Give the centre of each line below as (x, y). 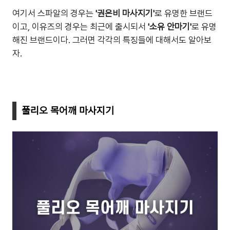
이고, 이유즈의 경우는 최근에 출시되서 (79, 27)
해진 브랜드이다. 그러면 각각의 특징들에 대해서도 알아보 (112, 40)
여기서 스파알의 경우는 (53, 13)
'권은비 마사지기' (124, 13)
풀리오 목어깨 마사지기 (68, 111)
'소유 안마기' (169, 27)
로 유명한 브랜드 (184, 13)
